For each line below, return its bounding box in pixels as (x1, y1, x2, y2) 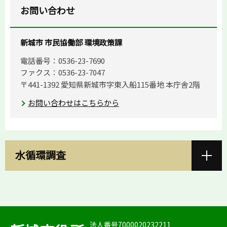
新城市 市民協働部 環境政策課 (20, 37, 122, 48)
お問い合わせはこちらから (28, 97, 119, 108)
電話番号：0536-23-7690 (20, 55, 105, 66)
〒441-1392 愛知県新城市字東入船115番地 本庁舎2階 (20, 79, 200, 90)
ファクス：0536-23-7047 (20, 67, 105, 78)
